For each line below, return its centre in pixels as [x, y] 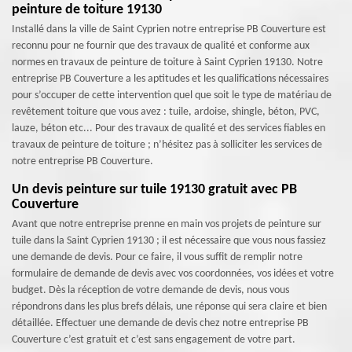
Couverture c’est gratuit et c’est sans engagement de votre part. [154, 340]
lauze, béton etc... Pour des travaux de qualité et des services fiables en [169, 128]
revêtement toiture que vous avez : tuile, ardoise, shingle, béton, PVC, [166, 112]
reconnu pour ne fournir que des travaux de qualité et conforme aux [161, 46]
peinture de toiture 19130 [87, 10]
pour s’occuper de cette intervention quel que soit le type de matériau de [172, 95]
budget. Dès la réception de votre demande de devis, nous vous [150, 290]
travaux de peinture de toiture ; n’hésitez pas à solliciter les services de [167, 145]
